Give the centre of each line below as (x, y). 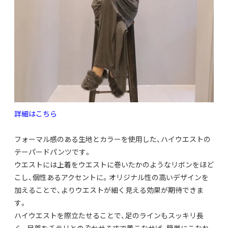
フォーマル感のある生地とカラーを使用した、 (88, 139)
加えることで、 (38, 190)
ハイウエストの (186, 139)
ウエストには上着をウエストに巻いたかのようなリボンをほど (114, 165)
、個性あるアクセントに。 (69, 177)
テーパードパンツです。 (53, 152)
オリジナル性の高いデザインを (159, 177)
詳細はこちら (36, 114)
